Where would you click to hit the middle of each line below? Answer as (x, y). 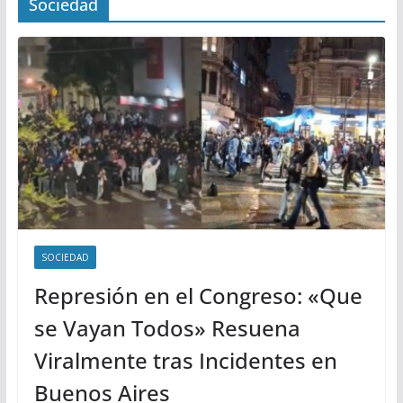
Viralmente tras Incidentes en (185, 361)
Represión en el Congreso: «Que (198, 296)
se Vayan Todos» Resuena (167, 328)
